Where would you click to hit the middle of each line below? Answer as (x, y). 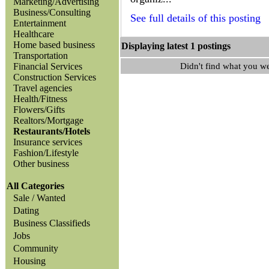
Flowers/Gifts (39, 110)
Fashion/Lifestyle (46, 153)
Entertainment (40, 23)
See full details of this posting (195, 18)
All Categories (35, 186)
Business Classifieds (49, 223)
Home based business (54, 45)
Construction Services (55, 77)
